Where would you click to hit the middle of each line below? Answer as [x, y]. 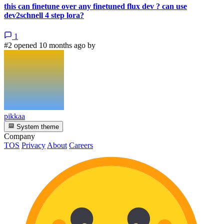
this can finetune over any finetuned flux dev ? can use [95, 6]
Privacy [33, 145]
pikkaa [14, 116]
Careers [81, 145]
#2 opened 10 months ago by [50, 45]
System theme [37, 126]
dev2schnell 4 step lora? [44, 15]
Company [19, 136]
